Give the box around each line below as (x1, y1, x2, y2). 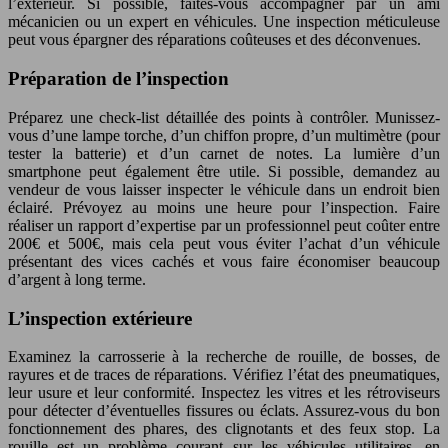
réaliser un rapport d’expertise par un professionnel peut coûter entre (8, 216, 440, 234)
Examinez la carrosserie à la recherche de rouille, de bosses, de (8, 348, 440, 366)
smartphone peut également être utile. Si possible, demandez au (8, 162, 440, 180)
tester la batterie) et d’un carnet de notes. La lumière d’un (8, 144, 440, 162)
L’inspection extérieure (8, 307, 192, 329)
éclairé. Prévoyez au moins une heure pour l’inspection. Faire (8, 198, 440, 216)
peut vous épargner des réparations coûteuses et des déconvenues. (8, 31, 421, 49)
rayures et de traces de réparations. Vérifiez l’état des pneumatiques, (8, 366, 440, 384)
